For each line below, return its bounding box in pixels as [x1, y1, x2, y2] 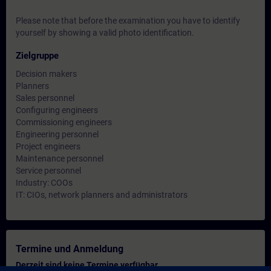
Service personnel [16, 166, 81, 175]
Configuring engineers [16, 105, 98, 115]
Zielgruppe [16, 50, 59, 61]
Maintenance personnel [16, 154, 103, 163]
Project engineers [16, 142, 80, 151]
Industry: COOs [16, 178, 73, 188]
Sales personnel [16, 93, 74, 103]
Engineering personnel [16, 129, 99, 139]
